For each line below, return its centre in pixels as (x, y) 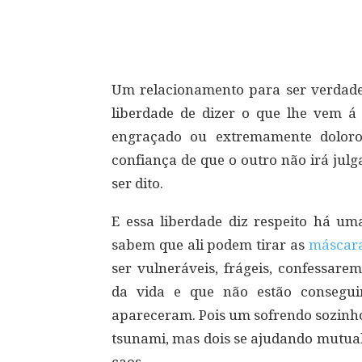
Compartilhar (184, 25)
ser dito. (137, 184)
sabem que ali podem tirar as (210, 245)
